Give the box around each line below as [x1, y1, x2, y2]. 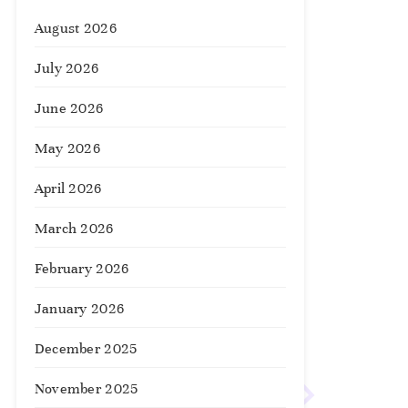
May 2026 [34, 139, 101, 158]
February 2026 [34, 260, 129, 278]
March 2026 [34, 219, 114, 238]
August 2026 [34, 19, 117, 37]
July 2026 [34, 59, 99, 77]
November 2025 [34, 380, 138, 398]
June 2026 [34, 99, 104, 117]
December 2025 [34, 340, 138, 358]
